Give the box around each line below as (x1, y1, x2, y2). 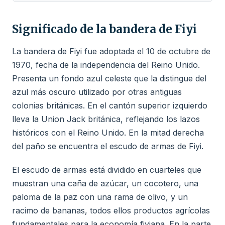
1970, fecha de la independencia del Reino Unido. (12, 60, 200, 70)
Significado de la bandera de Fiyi (12, 22, 197, 36)
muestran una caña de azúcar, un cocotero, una (12, 178, 198, 188)
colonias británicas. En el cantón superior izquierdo (12, 100, 207, 110)
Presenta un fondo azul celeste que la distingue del (12, 73, 206, 83)
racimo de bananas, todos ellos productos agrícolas (12, 205, 210, 215)
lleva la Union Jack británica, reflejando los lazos (12, 114, 200, 124)
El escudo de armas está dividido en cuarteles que (12, 165, 201, 175)
